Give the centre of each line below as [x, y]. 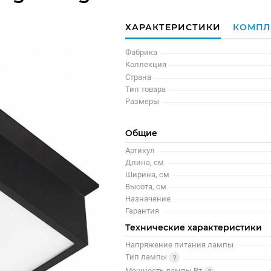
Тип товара [146, 89]
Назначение [148, 198]
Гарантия [142, 211]
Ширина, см [148, 174]
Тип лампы [147, 257]
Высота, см [146, 186]
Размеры [142, 101]
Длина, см [145, 162]
